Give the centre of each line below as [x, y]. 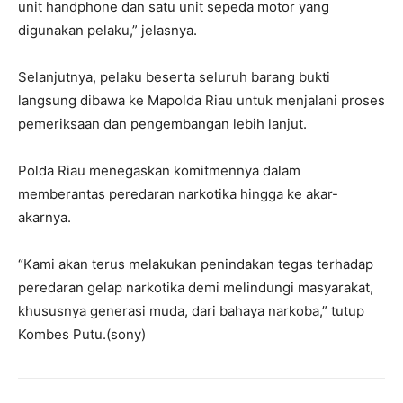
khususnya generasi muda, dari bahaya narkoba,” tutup [191, 311]
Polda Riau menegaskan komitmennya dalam [159, 171]
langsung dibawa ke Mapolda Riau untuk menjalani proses [201, 101]
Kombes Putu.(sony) [82, 335]
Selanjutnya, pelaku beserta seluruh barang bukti [174, 77]
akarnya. [45, 218]
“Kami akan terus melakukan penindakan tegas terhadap [196, 264]
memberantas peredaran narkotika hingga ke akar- [178, 194]
